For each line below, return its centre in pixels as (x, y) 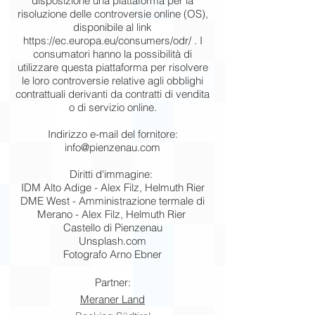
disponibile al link (112, 27)
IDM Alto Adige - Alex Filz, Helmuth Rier (112, 187)
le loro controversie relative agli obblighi (112, 81)
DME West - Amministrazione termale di (112, 201)
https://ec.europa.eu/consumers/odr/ (107, 40)
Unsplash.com (112, 241)
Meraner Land (112, 299)
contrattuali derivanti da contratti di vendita (112, 94)
